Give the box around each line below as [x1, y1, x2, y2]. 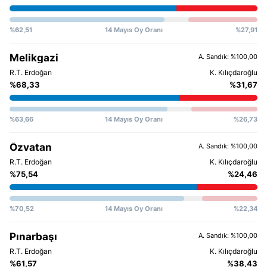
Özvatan [10, 141, 52, 153]
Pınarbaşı [10, 230, 57, 243]
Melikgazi [10, 51, 58, 64]
